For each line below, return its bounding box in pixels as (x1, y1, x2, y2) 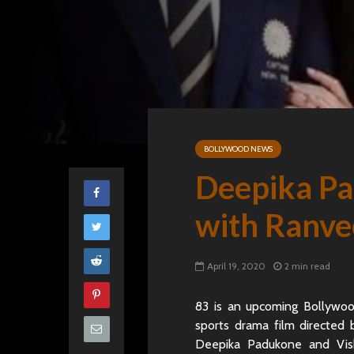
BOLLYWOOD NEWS (204, 144, 273, 154)
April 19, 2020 (207, 260, 265, 273)
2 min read (284, 260, 330, 273)
